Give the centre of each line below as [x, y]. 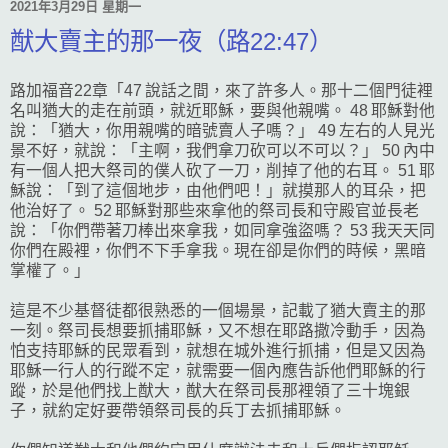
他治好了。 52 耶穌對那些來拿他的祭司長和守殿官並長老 [214, 210]
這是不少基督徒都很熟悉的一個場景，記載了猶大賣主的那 [218, 310]
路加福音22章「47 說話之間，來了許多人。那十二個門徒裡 [221, 90]
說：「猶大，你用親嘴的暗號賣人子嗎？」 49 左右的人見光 [222, 130]
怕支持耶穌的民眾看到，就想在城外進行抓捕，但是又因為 [218, 350]
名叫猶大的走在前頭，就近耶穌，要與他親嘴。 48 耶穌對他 [222, 110]
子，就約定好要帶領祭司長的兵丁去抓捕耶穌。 [178, 410]
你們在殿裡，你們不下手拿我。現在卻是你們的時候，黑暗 [218, 250]
